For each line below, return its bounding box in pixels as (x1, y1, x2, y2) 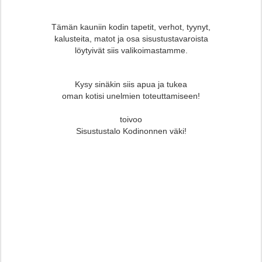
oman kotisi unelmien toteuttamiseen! (62, 91, 200, 101)
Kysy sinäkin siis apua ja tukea (75, 80, 187, 89)
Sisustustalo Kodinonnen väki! (75, 126, 187, 136)
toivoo (120, 115, 142, 125)
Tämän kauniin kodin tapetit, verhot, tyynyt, (51, 22, 211, 32)
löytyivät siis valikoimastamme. (74, 46, 188, 56)
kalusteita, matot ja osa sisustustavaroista (54, 34, 208, 44)
